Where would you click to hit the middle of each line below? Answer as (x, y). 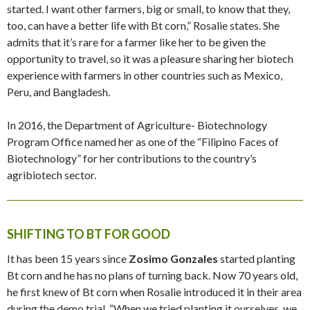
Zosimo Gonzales (174, 258)
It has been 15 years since (68, 258)
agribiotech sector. (53, 174)
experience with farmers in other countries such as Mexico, (145, 75)
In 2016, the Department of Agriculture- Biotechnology (137, 125)
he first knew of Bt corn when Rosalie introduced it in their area (154, 291)
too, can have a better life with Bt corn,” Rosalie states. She (143, 25)
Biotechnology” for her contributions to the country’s (132, 158)
